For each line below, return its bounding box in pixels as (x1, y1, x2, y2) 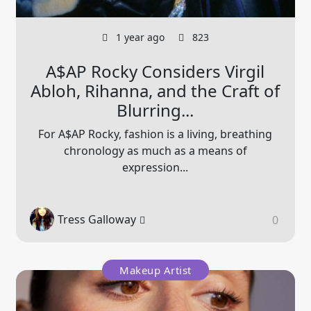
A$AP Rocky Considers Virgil (46, 60, 265, 83)
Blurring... (117, 99, 194, 122)
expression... (122, 160, 189, 176)
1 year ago (112, 31, 165, 44)
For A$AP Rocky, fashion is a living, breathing (38, 126, 273, 142)
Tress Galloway (58, 211, 137, 227)
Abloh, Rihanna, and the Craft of (31, 79, 280, 103)
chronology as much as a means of (63, 143, 247, 159)
